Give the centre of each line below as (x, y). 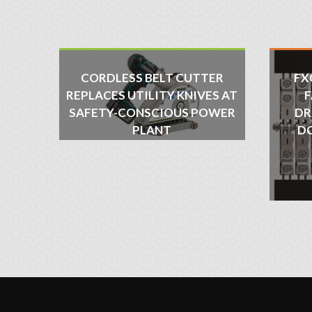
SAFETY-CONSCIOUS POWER (152, 113)
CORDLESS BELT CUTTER (152, 78)
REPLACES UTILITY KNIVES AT (152, 95)
